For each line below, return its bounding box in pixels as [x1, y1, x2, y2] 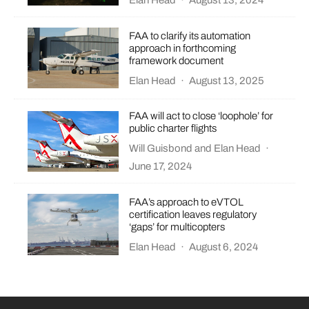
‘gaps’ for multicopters [129, 221, 226, 232]
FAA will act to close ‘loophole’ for [129, 110, 274, 122]
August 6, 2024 [189, 241, 259, 252]
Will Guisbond [129, 143, 193, 154]
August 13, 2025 [189, 74, 265, 86]
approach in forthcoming [129, 42, 237, 54]
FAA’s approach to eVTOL [129, 196, 244, 208]
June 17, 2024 [129, 161, 192, 172]
